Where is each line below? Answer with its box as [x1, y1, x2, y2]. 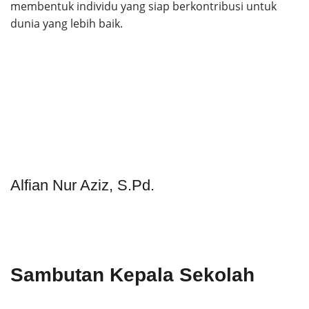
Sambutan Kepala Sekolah [10, 263, 255, 286]
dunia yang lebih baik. [10, 16, 123, 32]
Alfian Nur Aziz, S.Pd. [10, 176, 154, 194]
